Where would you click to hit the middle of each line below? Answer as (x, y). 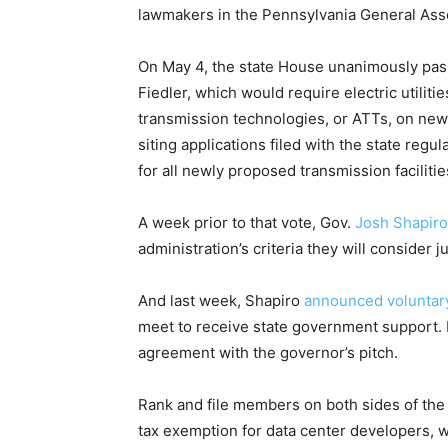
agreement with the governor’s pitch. (268, 353)
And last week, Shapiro (221, 301)
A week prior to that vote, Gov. (246, 223)
